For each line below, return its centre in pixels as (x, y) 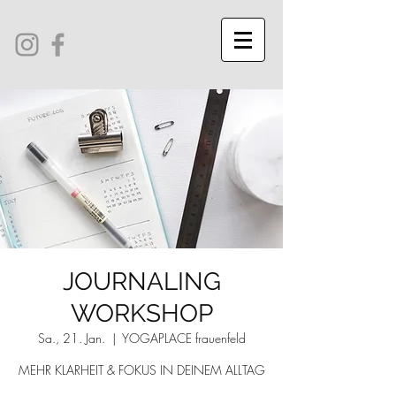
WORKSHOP (141, 313)
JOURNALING (141, 282)
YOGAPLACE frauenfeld (183, 338)
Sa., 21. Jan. (71, 338)
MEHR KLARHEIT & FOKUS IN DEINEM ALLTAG (141, 370)
